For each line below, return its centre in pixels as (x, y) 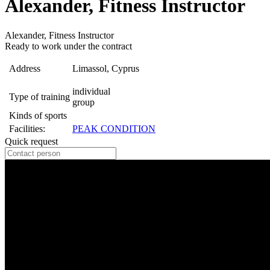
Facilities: (27, 128)
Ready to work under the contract (68, 46)
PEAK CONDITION (114, 128)
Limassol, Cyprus (106, 68)
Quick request (31, 141)
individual (91, 91)
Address (25, 68)
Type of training (39, 96)
